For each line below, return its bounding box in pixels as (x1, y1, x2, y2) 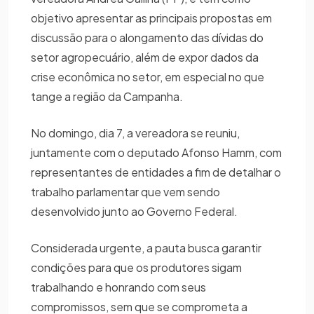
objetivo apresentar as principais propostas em (31, 10, 272, 25)
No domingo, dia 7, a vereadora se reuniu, (31, 125, 240, 140)
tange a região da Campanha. (31, 88, 185, 104)
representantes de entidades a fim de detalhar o (31, 164, 281, 179)
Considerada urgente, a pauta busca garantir (31, 240, 261, 255)
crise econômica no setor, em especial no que (31, 69, 264, 84)
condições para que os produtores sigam (31, 259, 242, 275)
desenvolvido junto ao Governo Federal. (31, 203, 240, 219)
